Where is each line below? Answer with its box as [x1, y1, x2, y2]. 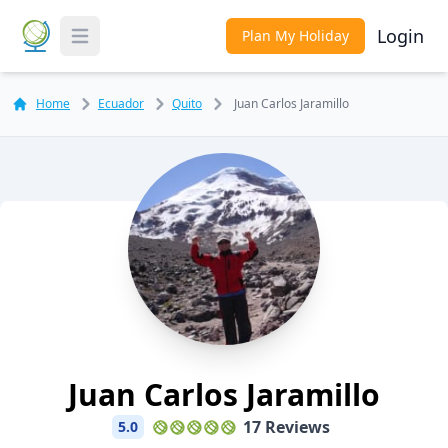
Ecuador [98, 95, 144, 112]
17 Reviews [243, 416, 330, 438]
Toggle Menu [67, 35, 166, 58]
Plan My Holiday [242, 26, 349, 45]
